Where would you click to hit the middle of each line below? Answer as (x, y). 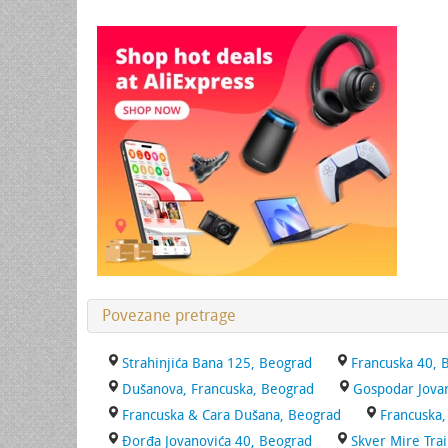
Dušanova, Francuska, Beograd (218, 389)
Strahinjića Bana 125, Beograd (217, 363)
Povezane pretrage (169, 315)
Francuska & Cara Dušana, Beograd (231, 415)
